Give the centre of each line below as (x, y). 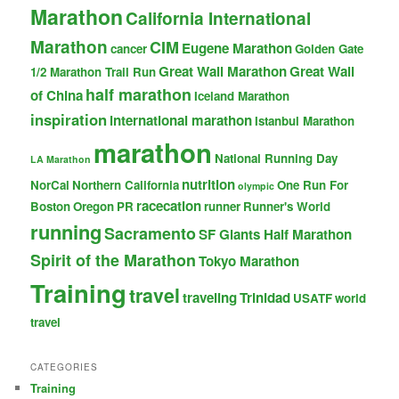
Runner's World (287, 207)
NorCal (50, 185)
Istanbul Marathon (305, 121)
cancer (129, 49)
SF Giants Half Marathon (276, 235)
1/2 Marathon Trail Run (94, 72)
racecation (169, 206)
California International (219, 19)
